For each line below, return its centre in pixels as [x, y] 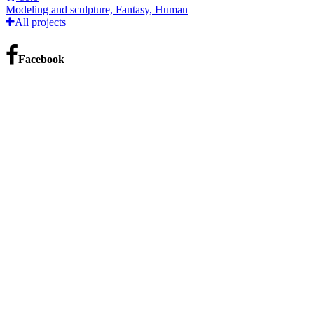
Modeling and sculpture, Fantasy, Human [97, 10]
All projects [40, 22]
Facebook [41, 59]
